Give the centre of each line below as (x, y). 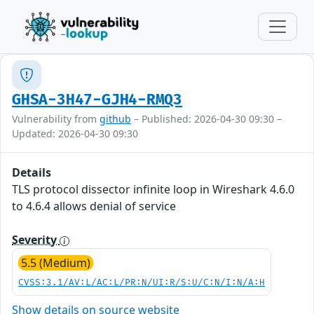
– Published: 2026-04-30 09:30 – (206, 119)
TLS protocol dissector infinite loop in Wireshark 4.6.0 (153, 189)
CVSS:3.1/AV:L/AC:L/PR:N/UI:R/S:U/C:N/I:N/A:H (142, 283)
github (115, 119)
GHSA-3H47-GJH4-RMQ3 (97, 100)
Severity (36, 240)
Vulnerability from (56, 119)
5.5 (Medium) (56, 263)
